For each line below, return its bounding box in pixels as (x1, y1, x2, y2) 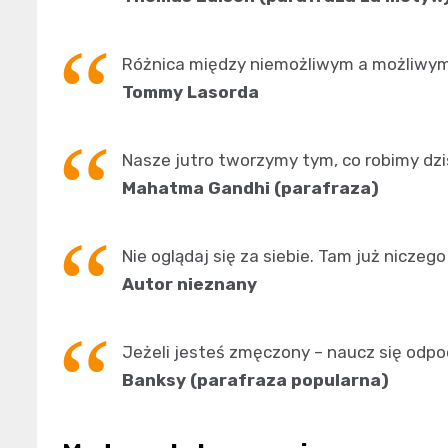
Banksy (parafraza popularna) (122, 369, 389, 390)
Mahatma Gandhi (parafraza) (122, 177, 379, 198)
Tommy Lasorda (122, 81, 259, 102)
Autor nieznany (122, 273, 257, 294)
